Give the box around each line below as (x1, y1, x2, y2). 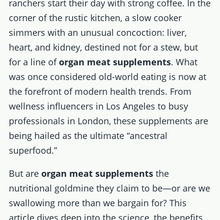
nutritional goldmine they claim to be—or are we (8, 182, 210, 194)
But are (8, 167, 41, 180)
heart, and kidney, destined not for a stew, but (8, 41, 198, 53)
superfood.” (8, 144, 57, 156)
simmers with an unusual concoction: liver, (8, 26, 187, 38)
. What (170, 55, 197, 68)
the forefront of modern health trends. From (8, 85, 192, 97)
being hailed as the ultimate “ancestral (8, 129, 167, 141)
